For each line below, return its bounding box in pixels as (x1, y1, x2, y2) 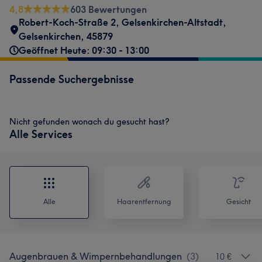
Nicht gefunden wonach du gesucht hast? (9, 116, 170, 127)
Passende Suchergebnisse (9, 73, 134, 86)
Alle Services (9, 127, 73, 141)
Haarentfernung (116, 197, 171, 206)
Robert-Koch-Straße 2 (19, 16, 116, 28)
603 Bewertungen (70, 4, 147, 15)
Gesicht (226, 197, 251, 206)
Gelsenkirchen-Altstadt (122, 16, 223, 28)
